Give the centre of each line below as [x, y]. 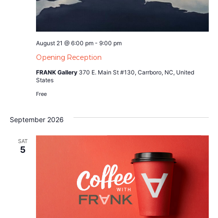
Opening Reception [69, 58]
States [45, 80]
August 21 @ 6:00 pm [64, 43]
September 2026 [36, 120]
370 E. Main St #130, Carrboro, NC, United [136, 73]
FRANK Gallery [57, 73]
